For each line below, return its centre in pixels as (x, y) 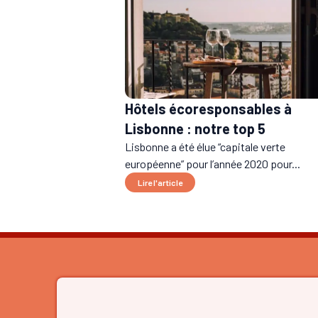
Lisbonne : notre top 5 (195, 129)
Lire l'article (160, 183)
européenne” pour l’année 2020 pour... (213, 164)
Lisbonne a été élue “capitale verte (205, 147)
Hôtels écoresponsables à (208, 109)
